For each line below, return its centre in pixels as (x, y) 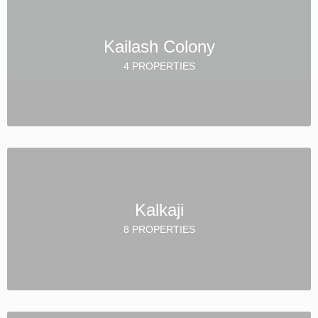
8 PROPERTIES (159, 229)
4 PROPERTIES (159, 66)
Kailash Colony (159, 46)
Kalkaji (159, 209)
